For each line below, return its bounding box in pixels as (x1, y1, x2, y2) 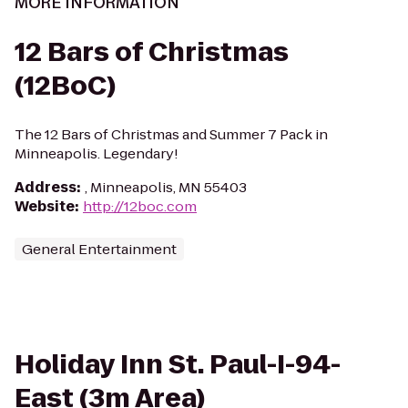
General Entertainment (22, 240, 177, 259)
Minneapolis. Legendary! (15, 144, 178, 163)
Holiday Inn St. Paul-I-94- (15, 347, 341, 382)
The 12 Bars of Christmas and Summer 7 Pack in (15, 125, 328, 144)
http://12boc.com (83, 197, 197, 216)
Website (15, 197, 75, 216)
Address (15, 178, 76, 197)
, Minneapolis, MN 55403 (85, 178, 247, 197)
